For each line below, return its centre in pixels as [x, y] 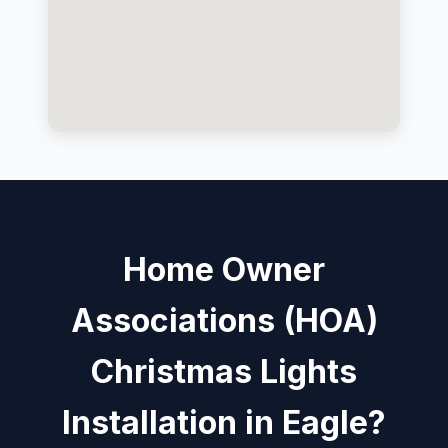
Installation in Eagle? [224, 422]
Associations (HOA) [224, 320]
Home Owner [224, 269]
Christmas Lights [224, 371]
